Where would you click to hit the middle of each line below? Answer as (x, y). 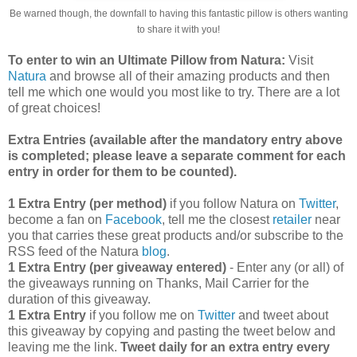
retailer (292, 219)
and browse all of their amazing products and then (188, 76)
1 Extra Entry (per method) (87, 203)
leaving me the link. (64, 347)
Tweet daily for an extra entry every (225, 347)
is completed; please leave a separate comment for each (177, 155)
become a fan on (57, 219)
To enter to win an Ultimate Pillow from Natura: (147, 60)
